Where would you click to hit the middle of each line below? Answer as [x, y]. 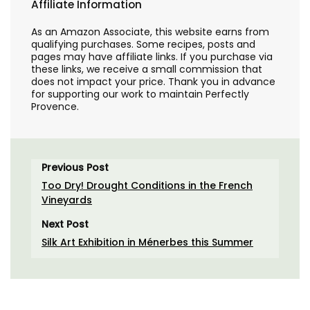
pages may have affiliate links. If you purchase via [152, 57]
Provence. [55, 107]
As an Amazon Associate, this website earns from [150, 32]
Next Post [65, 224]
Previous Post [75, 167]
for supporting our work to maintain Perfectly [140, 94]
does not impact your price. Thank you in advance [153, 82]
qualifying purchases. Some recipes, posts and [143, 44]
